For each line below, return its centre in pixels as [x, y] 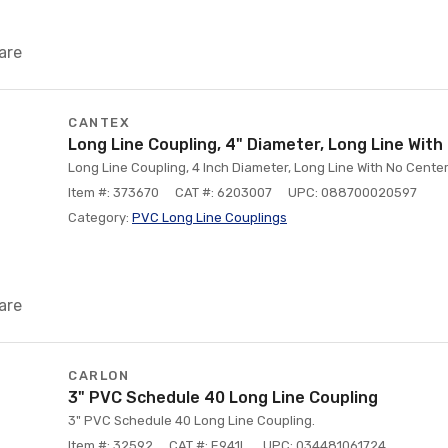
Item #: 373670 [113, 192]
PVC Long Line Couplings [209, 217]
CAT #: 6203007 [223, 192]
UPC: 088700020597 [352, 192]
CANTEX [99, 122]
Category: [100, 217]
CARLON [98, 375]
